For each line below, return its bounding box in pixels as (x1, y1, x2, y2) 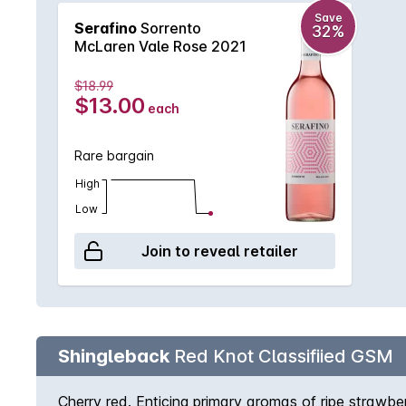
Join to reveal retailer (140, 242, 298, 260)
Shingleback (58, 345, 169, 367)
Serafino (74, 19, 137, 37)
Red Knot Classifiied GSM (169, 345, 393, 367)
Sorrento (137, 19, 201, 37)
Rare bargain (74, 148, 154, 163)
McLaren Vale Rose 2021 (74, 37, 246, 55)
